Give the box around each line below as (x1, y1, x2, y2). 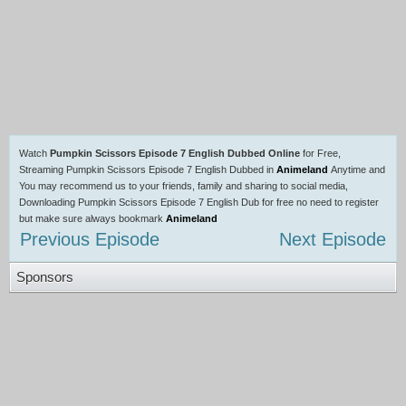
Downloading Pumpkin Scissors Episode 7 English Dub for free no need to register (19, 197, 379, 208)
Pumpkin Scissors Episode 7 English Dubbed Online (50, 148, 300, 159)
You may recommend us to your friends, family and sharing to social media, (19, 180, 348, 191)
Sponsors (16, 269, 73, 285)
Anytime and (331, 164, 385, 175)
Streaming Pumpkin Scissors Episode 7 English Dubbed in (19, 164, 276, 175)
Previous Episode (20, 229, 159, 249)
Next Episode (279, 229, 386, 249)
